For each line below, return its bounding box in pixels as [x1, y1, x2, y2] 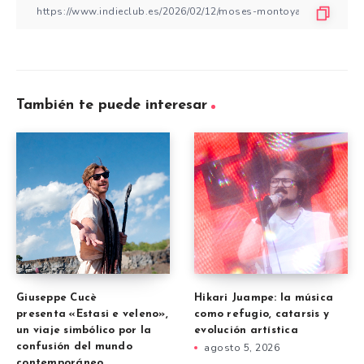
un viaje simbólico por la [16, 324, 152, 336]
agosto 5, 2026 [204, 340, 279, 354]
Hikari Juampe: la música [194, 292, 333, 303]
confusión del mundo [16, 340, 132, 352]
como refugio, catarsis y [194, 308, 329, 319]
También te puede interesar [16, 97, 207, 114]
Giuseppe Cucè [16, 292, 97, 303]
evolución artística [194, 324, 298, 336]
